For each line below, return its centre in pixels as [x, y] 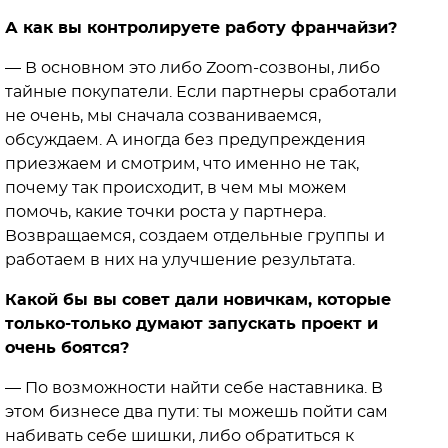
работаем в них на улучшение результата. [180, 260]
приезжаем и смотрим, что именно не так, [182, 164]
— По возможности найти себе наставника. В [194, 388]
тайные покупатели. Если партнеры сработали [201, 92]
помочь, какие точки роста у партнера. [165, 212]
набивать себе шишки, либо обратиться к [179, 436]
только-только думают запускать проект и [191, 324]
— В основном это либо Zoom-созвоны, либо [192, 68]
